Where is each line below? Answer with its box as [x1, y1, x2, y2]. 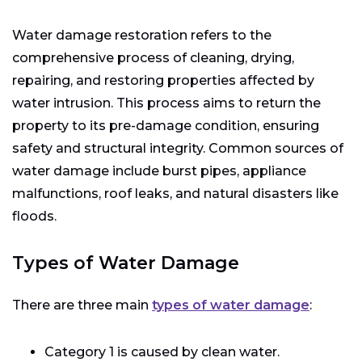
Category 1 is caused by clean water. [44, 344, 280, 360]
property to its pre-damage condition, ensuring [12, 118, 319, 133]
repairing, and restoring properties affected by [12, 73, 314, 88]
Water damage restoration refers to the [12, 27, 271, 43]
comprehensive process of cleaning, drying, [12, 50, 294, 65]
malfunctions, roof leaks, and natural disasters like [12, 186, 339, 201]
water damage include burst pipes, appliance [12, 163, 306, 179]
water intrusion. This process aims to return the [12, 95, 321, 111]
